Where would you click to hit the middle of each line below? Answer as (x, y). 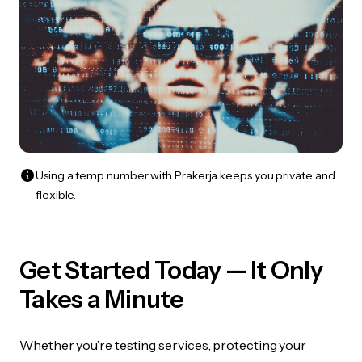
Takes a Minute (102, 300)
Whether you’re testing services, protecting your (163, 345)
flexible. (56, 195)
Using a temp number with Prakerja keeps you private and (185, 176)
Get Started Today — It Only (171, 271)
